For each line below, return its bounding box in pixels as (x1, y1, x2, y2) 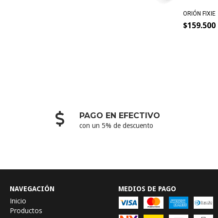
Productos (10, 205, 42, 215)
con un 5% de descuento (79, 121, 154, 129)
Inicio (10, 196, 26, 205)
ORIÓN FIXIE (183, 10, 216, 17)
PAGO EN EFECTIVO (79, 110, 161, 120)
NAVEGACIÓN (10, 184, 54, 193)
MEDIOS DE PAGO (118, 184, 176, 193)
